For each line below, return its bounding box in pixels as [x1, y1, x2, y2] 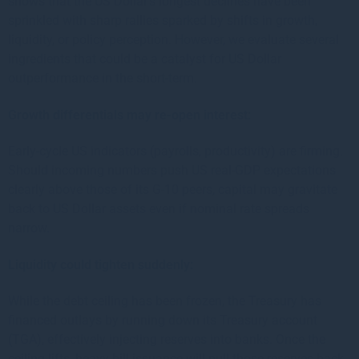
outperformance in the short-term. [8, 70, 197, 86]
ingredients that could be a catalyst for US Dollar [8, 50, 281, 67]
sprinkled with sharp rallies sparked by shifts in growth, [8, 12, 317, 28]
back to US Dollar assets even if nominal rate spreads [8, 200, 309, 216]
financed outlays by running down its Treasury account [8, 312, 317, 328]
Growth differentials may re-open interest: [8, 107, 251, 123]
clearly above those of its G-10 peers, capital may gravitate [8, 181, 337, 197]
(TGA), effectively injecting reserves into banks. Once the [8, 331, 325, 347]
